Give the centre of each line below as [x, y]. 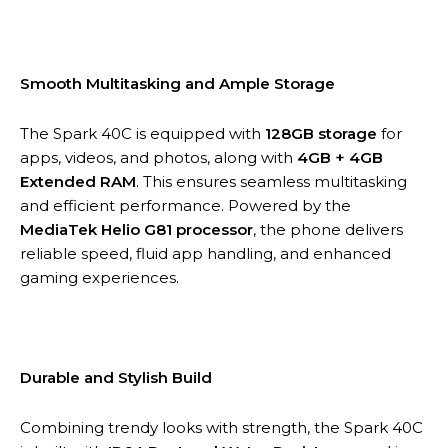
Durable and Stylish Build [116, 377]
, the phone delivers [328, 229]
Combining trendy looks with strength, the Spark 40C [221, 427]
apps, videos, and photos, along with [158, 157]
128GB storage [321, 133]
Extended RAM [78, 181]
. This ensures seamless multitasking [271, 181]
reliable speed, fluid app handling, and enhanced [205, 253]
